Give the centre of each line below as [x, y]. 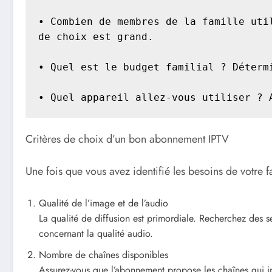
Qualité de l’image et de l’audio [104, 203]
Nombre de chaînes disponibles [104, 255]
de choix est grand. [96, 37]
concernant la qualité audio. [96, 233]
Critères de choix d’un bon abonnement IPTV [127, 139]
